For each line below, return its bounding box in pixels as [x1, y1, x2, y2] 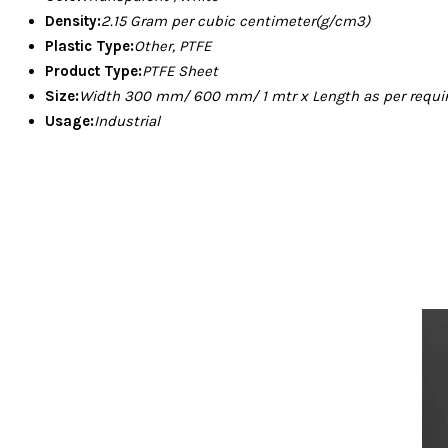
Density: [45, 12, 101, 31]
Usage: [45, 112, 94, 131]
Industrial [94, 112, 160, 131]
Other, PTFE [134, 37, 211, 56]
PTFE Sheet [142, 62, 218, 81]
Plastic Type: [45, 37, 134, 56]
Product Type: [45, 62, 142, 81]
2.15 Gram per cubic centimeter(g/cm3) [101, 12, 370, 31]
